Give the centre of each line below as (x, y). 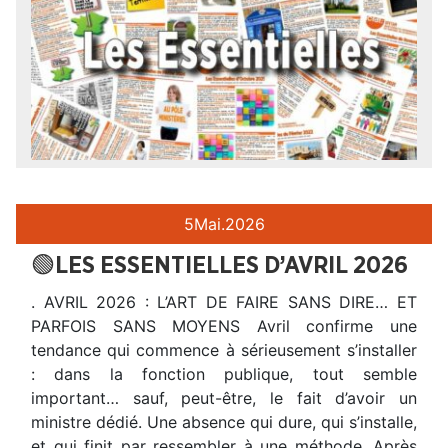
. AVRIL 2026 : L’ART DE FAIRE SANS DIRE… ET (224, 302)
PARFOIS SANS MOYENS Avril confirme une (224, 326)
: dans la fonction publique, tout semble (224, 374)
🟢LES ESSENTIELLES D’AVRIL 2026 (219, 266)
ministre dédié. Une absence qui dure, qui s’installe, (224, 422)
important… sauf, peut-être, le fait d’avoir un (224, 398)
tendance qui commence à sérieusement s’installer (224, 350)
